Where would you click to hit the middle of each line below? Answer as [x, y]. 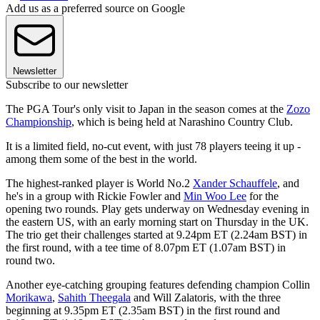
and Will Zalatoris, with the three [206, 298]
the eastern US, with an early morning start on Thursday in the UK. [157, 222]
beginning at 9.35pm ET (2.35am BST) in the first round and [143, 311]
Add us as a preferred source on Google [95, 9]
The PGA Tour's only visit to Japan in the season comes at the [146, 109]
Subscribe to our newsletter [67, 85]
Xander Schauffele [235, 184]
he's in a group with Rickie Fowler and [95, 196]
